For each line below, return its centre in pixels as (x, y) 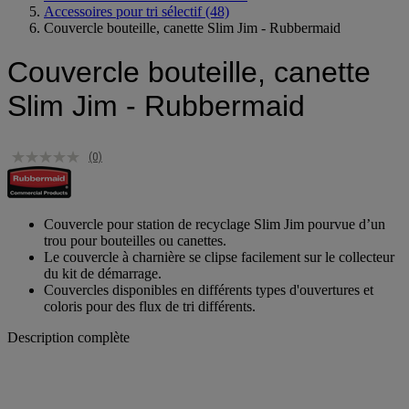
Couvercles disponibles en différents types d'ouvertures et (209, 289)
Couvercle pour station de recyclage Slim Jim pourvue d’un (215, 224)
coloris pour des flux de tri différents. (150, 306)
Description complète (68, 337)
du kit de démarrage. (103, 273)
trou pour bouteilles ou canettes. (135, 240)
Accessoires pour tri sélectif (123, 11)
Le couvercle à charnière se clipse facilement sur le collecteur (219, 257)
